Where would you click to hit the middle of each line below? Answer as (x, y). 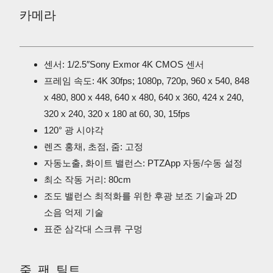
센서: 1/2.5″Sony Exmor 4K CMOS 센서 (124, 65)
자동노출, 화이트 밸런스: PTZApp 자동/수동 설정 (143, 163)
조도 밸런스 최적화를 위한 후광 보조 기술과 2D (140, 196)
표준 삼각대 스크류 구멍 (93, 229)
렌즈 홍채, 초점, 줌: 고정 (93, 147)
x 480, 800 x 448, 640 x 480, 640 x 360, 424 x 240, (144, 97)
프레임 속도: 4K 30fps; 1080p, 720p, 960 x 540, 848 (146, 81)
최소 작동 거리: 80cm (87, 180)
